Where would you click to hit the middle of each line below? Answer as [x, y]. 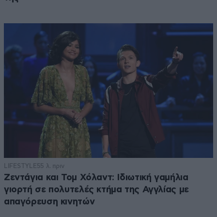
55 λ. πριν [51, 166]
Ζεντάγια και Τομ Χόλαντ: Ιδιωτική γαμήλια [96, 178]
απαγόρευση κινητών [49, 202]
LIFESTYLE [20, 166]
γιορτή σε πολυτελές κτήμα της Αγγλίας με [96, 190]
